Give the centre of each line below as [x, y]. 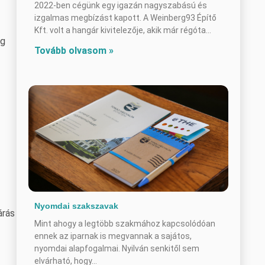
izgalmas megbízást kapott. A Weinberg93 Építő [125, 18]
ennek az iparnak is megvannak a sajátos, [113, 236]
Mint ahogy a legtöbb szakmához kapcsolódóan [125, 223]
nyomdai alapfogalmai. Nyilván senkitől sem [117, 248]
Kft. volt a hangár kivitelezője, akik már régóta [120, 30]
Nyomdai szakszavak [76, 206]
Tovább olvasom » [74, 51]
